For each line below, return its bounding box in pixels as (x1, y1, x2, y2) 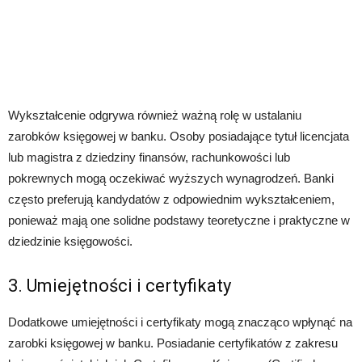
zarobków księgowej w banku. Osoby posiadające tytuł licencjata (8, 129, 349, 144)
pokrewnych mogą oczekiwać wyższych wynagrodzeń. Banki (8, 171, 334, 186)
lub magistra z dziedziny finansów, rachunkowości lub (8, 150, 290, 165)
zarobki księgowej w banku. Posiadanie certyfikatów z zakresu (8, 336, 338, 351)
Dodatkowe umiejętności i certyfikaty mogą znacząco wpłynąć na (8, 315, 352, 330)
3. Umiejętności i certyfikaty (8, 276, 231, 297)
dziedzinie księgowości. (8, 234, 133, 249)
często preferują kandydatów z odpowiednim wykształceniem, (8, 192, 335, 207)
